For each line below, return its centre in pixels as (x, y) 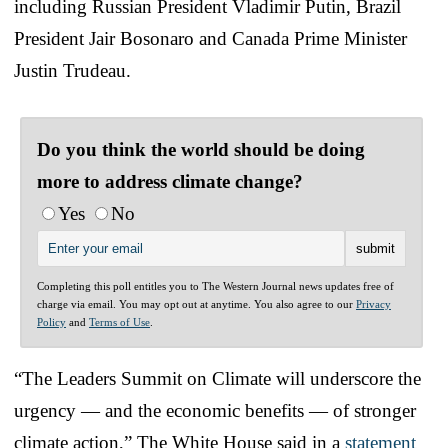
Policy (51, 321)
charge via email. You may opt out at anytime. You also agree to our (196, 303)
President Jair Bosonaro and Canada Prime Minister (210, 38)
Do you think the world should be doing (201, 149)
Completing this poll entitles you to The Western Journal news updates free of (215, 285)
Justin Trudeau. (72, 70)
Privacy (373, 303)
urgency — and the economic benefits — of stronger (215, 410)
